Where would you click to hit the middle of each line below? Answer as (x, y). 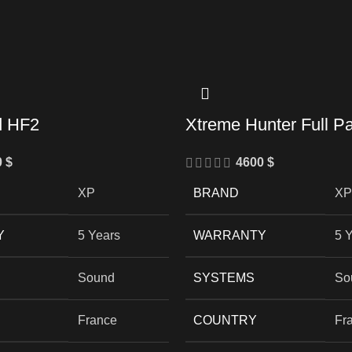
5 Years (99, 235)
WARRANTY (229, 235)
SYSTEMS (224, 277)
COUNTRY (225, 320)
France (97, 320)
